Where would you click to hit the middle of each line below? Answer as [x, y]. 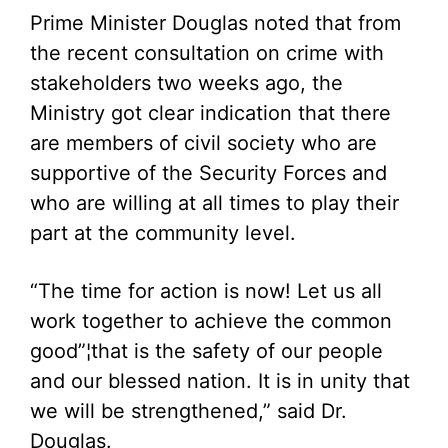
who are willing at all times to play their [214, 203]
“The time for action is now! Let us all [206, 291]
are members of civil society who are [203, 143]
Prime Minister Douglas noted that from [215, 23]
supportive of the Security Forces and [208, 173]
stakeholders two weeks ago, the [186, 83]
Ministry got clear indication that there [210, 113]
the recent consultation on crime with [207, 53]
